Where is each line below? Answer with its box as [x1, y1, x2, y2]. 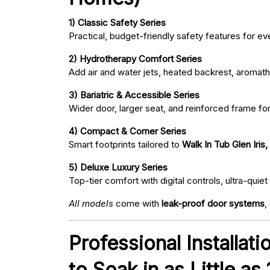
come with [113, 198, 162, 210]
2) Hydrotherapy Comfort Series [69, 53, 202, 65]
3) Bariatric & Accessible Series [69, 89, 199, 101]
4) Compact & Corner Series [69, 125, 186, 137]
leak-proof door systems [162, 198, 265, 210]
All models [69, 198, 113, 210]
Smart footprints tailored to [69, 139, 182, 151]
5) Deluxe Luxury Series [69, 162, 168, 174]
